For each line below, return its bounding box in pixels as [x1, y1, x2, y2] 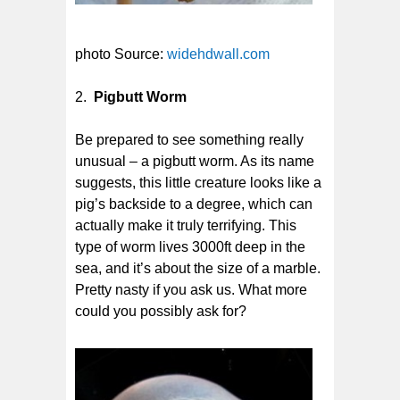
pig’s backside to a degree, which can [75, 196, 312, 212]
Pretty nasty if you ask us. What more [75, 281, 307, 297]
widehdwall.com [163, 46, 270, 62]
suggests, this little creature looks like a [75, 174, 321, 190]
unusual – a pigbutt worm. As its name [75, 153, 314, 169]
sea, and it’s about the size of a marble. [75, 260, 321, 276]
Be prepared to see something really [75, 131, 304, 147]
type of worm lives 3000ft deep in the [75, 238, 305, 254]
